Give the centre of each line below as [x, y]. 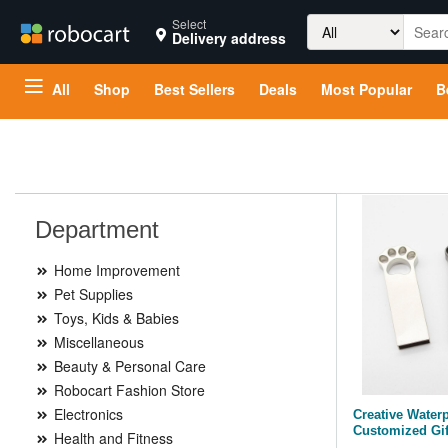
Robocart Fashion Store [127, 390]
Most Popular [366, 89]
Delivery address [229, 38]
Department [97, 229]
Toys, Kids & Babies [114, 318]
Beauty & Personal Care [128, 366]
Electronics [86, 414]
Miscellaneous [97, 342]
